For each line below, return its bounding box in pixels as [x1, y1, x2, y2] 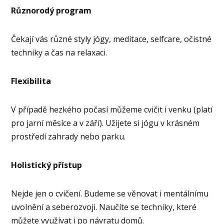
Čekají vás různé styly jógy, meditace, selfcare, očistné [11, 33, 212, 44]
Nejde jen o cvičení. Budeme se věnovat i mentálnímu [11, 187, 209, 199]
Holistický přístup [11, 159, 82, 170]
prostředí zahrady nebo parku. [11, 130, 126, 142]
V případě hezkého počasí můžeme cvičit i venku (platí [11, 103, 213, 115]
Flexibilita [11, 75, 51, 86]
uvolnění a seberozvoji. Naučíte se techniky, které [11, 201, 197, 212]
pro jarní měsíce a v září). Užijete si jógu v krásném [11, 117, 200, 128]
